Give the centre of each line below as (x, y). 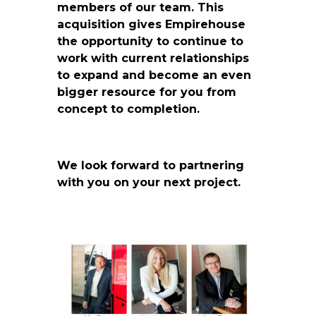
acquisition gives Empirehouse (151, 24)
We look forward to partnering (150, 165)
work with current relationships (153, 58)
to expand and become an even (154, 75)
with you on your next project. (148, 182)
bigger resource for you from (146, 92)
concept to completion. (128, 109)
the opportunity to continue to (150, 41)
